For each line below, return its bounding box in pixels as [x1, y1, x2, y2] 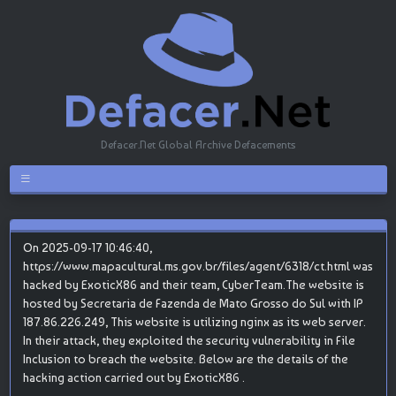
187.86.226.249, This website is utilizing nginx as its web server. [22, 314, 366, 329]
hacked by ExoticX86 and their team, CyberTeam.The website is [22, 277, 364, 292]
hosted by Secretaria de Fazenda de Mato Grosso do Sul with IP [22, 295, 363, 310]
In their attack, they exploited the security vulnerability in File [22, 332, 355, 347]
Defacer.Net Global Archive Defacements [101, 137, 295, 151]
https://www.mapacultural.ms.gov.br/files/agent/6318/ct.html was [22, 258, 373, 273]
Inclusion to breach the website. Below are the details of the [22, 351, 348, 366]
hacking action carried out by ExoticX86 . [22, 369, 245, 385]
